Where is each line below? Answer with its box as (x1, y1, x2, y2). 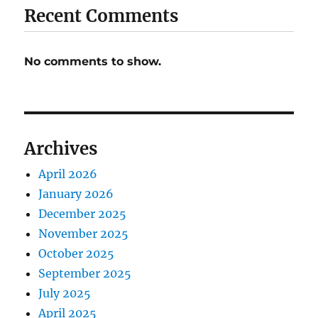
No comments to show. (24, 55, 162, 68)
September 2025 (38, 266, 132, 280)
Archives (24, 138, 98, 160)
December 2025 (38, 207, 127, 221)
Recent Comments (24, 5, 179, 27)
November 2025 (38, 226, 129, 241)
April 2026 (38, 167, 98, 181)
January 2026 (38, 187, 114, 201)
